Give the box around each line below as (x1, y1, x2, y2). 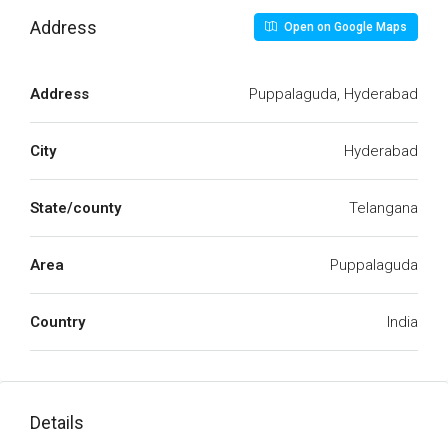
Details (30, 412, 84, 433)
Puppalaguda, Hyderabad (249, 85, 418, 103)
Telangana (349, 199, 418, 217)
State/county (30, 199, 121, 217)
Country (30, 313, 85, 331)
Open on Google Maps (281, 20, 407, 34)
